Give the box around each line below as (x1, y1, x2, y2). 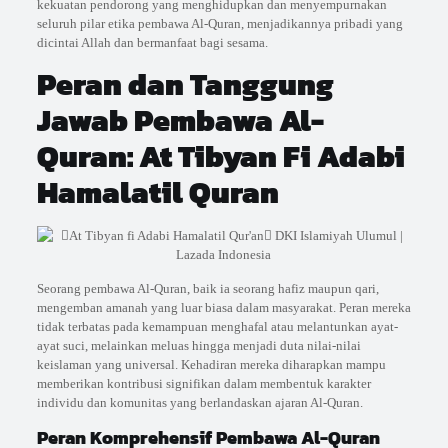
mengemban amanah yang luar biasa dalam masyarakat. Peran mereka (36, 300, 411, 316)
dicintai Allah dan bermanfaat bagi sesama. (36, 35, 268, 51)
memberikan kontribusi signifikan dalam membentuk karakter (36, 376, 371, 392)
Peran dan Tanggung (36, 62, 334, 108)
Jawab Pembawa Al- (36, 98, 324, 144)
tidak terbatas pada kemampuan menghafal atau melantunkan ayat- (36, 319, 398, 335)
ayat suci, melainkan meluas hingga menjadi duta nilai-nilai (36, 338, 361, 354)
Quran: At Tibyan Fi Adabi (36, 134, 405, 180)
